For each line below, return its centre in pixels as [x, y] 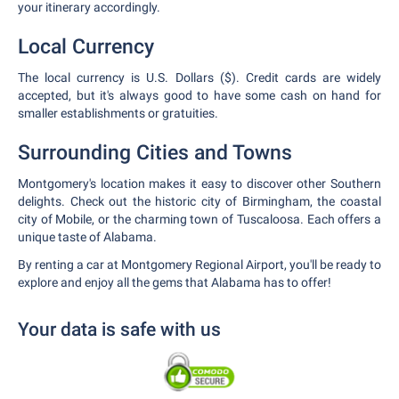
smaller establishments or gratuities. [118, 113]
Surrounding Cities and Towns [155, 153]
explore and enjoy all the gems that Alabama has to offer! [175, 282]
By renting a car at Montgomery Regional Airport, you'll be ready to [199, 265]
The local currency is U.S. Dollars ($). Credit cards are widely [199, 77]
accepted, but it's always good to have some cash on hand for [199, 95]
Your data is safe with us [119, 330]
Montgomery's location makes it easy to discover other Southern [199, 183]
